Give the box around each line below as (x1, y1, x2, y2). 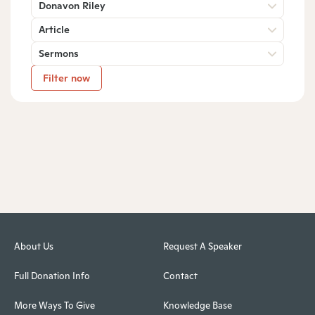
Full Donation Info (14, 270, 90, 283)
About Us (14, 240, 53, 253)
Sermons (39, 46, 79, 60)
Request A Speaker (162, 240, 242, 253)
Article (39, 22, 70, 36)
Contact (162, 270, 198, 283)
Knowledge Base (162, 300, 232, 312)
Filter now (43, 71, 90, 84)
